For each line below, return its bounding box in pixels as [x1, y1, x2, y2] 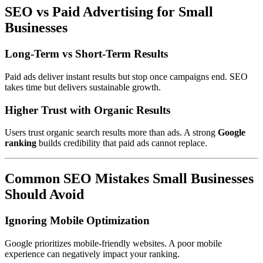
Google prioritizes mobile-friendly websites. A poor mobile [5, 238, 222, 248]
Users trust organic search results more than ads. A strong [5, 127, 218, 138]
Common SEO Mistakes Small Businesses [5, 171, 254, 187]
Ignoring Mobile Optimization [5, 214, 150, 227]
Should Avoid [5, 187, 84, 203]
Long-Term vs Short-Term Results [5, 48, 168, 60]
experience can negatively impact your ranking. [5, 248, 180, 259]
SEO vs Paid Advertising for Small [5, 4, 213, 20]
